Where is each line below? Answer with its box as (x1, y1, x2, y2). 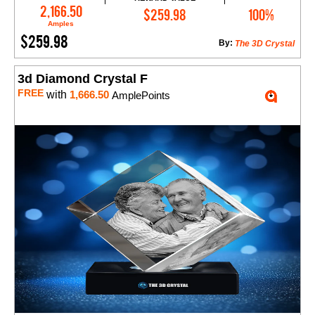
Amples (48, 20, 75, 28)
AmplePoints (109, 89, 170, 102)
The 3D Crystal (235, 39, 295, 49)
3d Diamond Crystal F (18, 72, 148, 86)
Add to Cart (146, 2, 197, 14)
